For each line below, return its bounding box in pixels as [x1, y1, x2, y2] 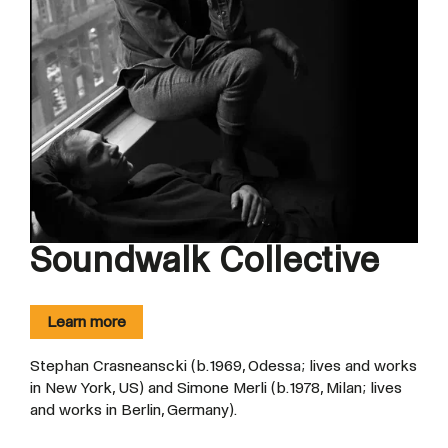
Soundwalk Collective [30, 240, 379, 280]
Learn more [47, 312, 126, 330]
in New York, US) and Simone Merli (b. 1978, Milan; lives [30, 378, 402, 396]
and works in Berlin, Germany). [30, 400, 237, 418]
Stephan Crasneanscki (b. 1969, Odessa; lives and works [30, 356, 417, 374]
